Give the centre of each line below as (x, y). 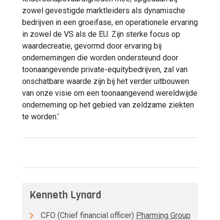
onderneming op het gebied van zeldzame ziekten (108, 105)
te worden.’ (41, 116)
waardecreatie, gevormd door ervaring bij (92, 46)
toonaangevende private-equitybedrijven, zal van (105, 69)
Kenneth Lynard (65, 195)
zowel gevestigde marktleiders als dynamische (104, 10)
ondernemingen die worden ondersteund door (100, 57)
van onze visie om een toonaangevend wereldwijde (110, 93)
